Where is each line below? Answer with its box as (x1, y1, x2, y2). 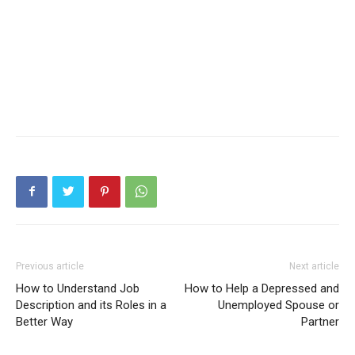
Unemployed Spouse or (218, 297, 339, 312)
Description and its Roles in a (16, 297, 166, 312)
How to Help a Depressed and (185, 281, 339, 296)
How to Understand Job (16, 281, 139, 296)
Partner (301, 314, 339, 329)
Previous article (16, 260, 84, 272)
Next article (289, 260, 339, 272)
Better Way (16, 314, 73, 329)
